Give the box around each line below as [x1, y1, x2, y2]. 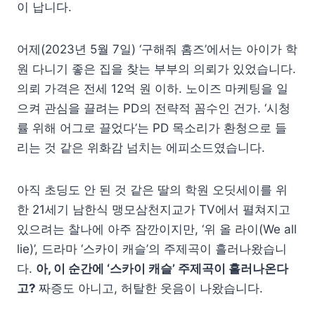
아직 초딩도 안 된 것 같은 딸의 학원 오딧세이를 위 [17, 182, 288, 197]
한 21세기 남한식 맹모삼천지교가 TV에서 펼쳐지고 [17, 202, 290, 217]
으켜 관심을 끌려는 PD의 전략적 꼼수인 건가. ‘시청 [17, 101, 290, 115]
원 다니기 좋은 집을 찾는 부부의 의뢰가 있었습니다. [17, 61, 296, 76]
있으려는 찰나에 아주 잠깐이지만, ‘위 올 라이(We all [17, 221, 297, 236]
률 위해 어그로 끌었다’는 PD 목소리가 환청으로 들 [17, 120, 287, 135]
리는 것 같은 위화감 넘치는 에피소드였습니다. [17, 140, 265, 155]
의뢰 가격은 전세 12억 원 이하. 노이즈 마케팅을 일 [17, 81, 288, 96]
